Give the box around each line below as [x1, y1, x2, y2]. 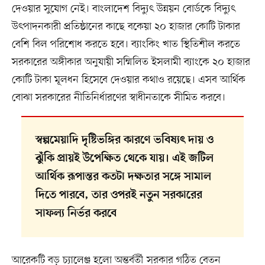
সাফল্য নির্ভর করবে [35, 207, 117, 221]
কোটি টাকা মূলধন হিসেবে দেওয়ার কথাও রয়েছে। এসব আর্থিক [11, 73, 245, 88]
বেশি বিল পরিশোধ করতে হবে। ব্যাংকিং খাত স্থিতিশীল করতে [11, 37, 240, 52]
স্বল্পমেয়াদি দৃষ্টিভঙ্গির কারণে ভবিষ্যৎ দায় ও [35, 134, 214, 148]
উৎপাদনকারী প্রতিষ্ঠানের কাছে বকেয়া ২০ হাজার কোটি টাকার [11, 20, 240, 34]
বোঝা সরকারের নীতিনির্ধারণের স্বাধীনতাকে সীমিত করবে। [11, 91, 225, 105]
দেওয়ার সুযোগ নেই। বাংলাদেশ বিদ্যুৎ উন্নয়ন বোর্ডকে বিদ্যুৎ [11, 2, 235, 17]
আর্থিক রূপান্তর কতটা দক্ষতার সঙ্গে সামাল [35, 170, 211, 185]
